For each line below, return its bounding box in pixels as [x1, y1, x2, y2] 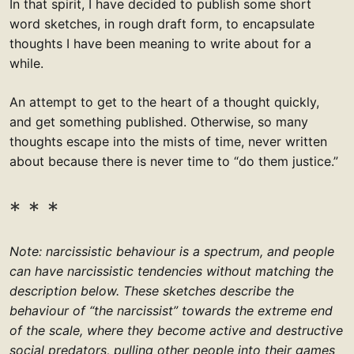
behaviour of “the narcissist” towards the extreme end [9, 303, 333, 319]
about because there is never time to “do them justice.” [9, 153, 338, 170]
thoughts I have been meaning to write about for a [9, 36, 311, 52]
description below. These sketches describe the [9, 283, 294, 299]
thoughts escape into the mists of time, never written [9, 134, 327, 150]
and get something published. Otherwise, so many [9, 114, 308, 130]
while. [9, 55, 43, 72]
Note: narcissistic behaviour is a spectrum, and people [9, 243, 334, 260]
